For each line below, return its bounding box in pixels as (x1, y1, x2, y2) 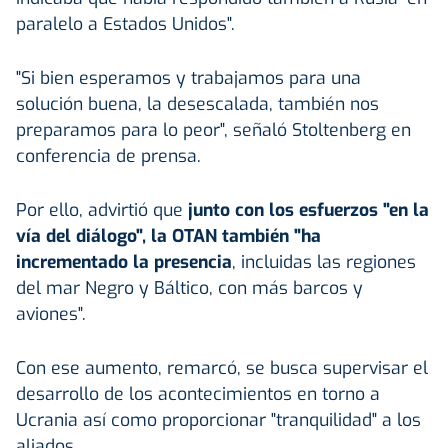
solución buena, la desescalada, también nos (16, 91, 379, 116)
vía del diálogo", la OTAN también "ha (16, 223, 321, 248)
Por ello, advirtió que (16, 197, 183, 222)
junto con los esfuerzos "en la (183, 197, 429, 222)
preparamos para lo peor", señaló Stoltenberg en (16, 117, 411, 142)
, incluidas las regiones (232, 249, 416, 274)
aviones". (16, 301, 86, 326)
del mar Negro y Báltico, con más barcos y (16, 275, 363, 300)
